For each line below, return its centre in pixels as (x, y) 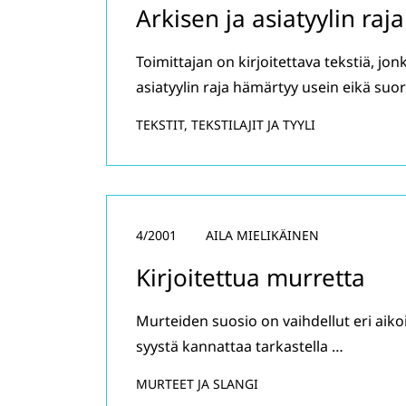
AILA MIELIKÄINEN (262, 235)
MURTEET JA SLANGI (197, 384)
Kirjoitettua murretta (251, 277)
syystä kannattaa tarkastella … (240, 346)
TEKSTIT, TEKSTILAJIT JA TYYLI (226, 125)
